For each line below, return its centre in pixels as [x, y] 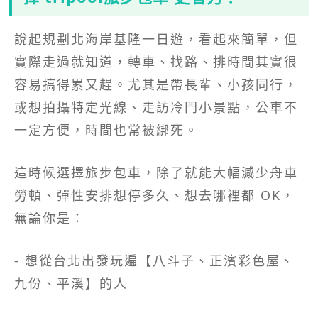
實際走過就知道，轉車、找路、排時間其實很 [156, 62]
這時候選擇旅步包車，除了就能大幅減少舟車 [156, 173]
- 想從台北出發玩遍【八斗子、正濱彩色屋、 [154, 261]
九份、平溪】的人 [71, 284]
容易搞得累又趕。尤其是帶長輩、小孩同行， [156, 85]
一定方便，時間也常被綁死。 [106, 130]
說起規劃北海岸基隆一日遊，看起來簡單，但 [156, 39]
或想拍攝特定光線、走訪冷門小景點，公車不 [156, 108]
